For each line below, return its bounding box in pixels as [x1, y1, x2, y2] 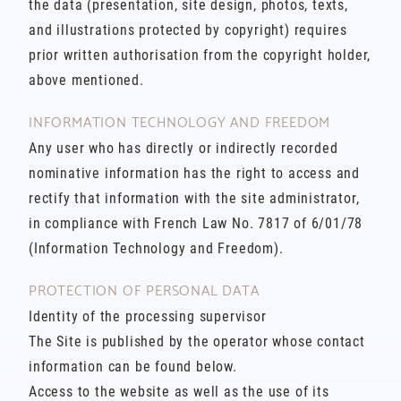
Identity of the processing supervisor [29, 308, 267, 325]
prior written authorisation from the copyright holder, [29, 47, 371, 64]
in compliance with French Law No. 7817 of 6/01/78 [29, 215, 363, 232]
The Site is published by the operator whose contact [29, 333, 365, 350]
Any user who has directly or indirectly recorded [29, 140, 338, 157]
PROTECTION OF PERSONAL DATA [29, 279, 260, 303]
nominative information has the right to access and [29, 165, 360, 182]
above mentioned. [29, 72, 144, 89]
